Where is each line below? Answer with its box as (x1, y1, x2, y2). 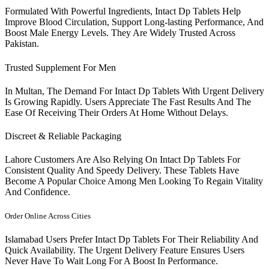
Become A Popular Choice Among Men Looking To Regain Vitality (5, 176, 263, 187)
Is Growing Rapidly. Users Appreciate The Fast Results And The (5, 96, 251, 107)
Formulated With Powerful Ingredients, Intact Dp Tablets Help (5, 6, 241, 17)
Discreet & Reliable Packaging (5, 131, 121, 142)
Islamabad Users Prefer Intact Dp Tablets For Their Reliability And (5, 234, 258, 244)
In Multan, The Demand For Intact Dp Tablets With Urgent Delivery (5, 85, 264, 96)
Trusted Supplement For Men (5, 62, 116, 73)
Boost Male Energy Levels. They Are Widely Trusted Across (5, 28, 235, 38)
